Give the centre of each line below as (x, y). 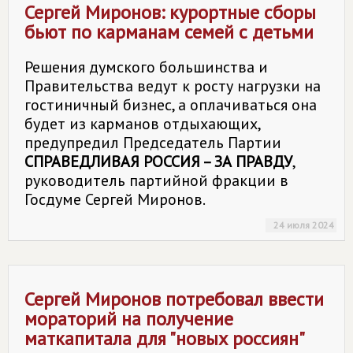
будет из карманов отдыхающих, (142, 124)
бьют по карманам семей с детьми (169, 32)
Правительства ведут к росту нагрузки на (173, 86)
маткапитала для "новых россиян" (165, 338)
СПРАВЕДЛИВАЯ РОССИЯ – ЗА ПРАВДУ (158, 162)
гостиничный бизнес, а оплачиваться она (171, 105)
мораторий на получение (129, 319)
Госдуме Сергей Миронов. (115, 199)
